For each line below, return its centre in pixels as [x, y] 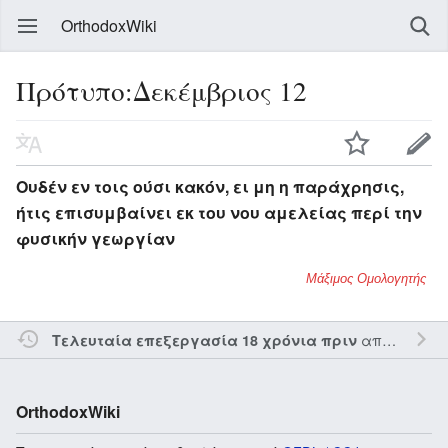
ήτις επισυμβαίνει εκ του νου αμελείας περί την [219, 212]
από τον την [369, 339]
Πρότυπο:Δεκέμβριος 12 [161, 90]
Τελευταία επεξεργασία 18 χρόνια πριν [204, 339]
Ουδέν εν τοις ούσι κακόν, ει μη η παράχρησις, [210, 186]
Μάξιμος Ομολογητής [365, 278]
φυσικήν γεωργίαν [95, 238]
